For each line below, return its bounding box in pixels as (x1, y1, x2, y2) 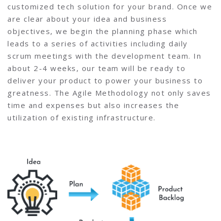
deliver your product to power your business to (7, 75, 203, 85)
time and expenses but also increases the (7, 100, 179, 110)
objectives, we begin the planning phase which (7, 26, 198, 36)
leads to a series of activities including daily (7, 38, 188, 48)
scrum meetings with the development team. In (7, 50, 201, 61)
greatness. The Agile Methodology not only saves (7, 87, 211, 98)
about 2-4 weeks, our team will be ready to (7, 63, 185, 73)
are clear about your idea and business (7, 13, 167, 24)
